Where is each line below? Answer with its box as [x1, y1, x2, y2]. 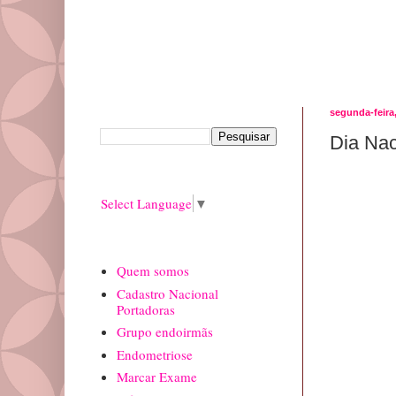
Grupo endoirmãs [116, 323, 213, 341]
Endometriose [116, 345, 193, 363]
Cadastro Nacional [116, 284, 218, 302]
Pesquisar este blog [100, 106, 192, 118]
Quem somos [116, 262, 189, 280]
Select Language [101, 194, 192, 212]
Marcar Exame [116, 368, 197, 386]
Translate [100, 171, 142, 183]
